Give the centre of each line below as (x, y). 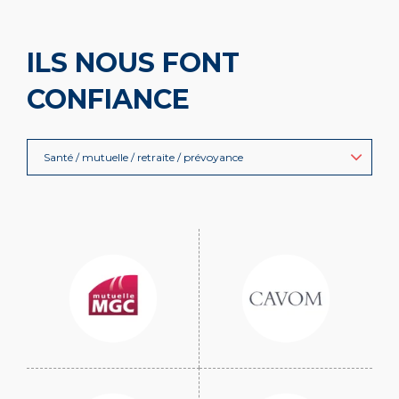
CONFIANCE (108, 99)
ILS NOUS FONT (133, 63)
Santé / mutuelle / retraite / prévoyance (143, 157)
